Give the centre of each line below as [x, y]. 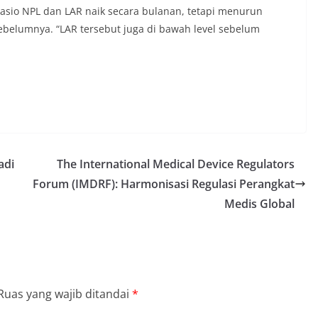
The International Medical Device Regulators [176, 164]
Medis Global [259, 203]
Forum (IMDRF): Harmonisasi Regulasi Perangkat [164, 183]
